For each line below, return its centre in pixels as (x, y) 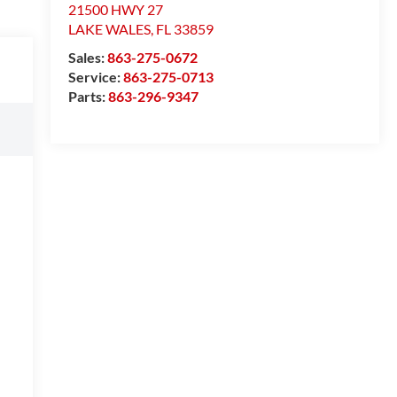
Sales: (87, 58)
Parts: (88, 97)
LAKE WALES (109, 29)
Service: (95, 77)
